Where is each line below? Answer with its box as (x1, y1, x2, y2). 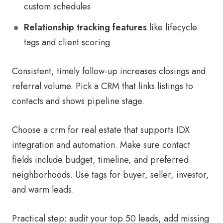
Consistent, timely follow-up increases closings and (12, 65, 206, 78)
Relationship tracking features (24, 21, 147, 34)
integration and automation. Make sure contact (12, 138, 190, 151)
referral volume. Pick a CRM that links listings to (12, 80, 193, 93)
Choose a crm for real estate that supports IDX (12, 123, 190, 136)
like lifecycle (147, 21, 197, 34)
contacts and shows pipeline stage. (12, 95, 144, 108)
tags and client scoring (24, 36, 110, 49)
